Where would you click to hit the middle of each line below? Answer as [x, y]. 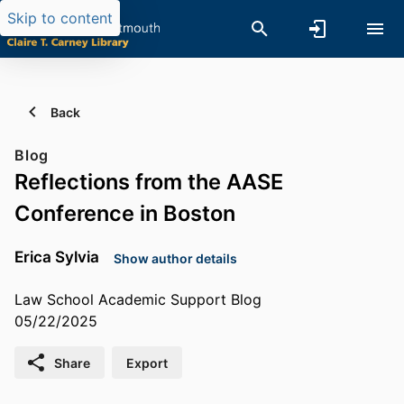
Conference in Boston [125, 213]
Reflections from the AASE [149, 182]
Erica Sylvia [57, 256]
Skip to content [60, 18]
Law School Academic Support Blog [138, 300]
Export [147, 363]
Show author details [175, 258]
